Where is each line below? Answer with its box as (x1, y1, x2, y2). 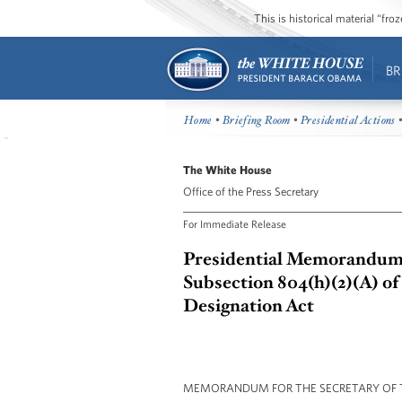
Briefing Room (222, 113, 291, 128)
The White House (183, 162, 272, 177)
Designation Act (183, 293, 314, 318)
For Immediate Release (183, 216, 286, 230)
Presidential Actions (300, 113, 396, 128)
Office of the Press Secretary (183, 184, 319, 198)
